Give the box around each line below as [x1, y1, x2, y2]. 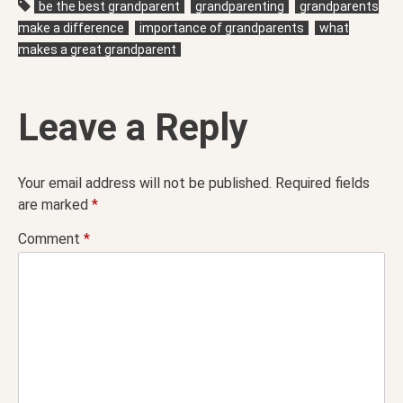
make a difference [18, 20, 124, 35]
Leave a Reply [18, 104, 248, 149]
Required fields [275, 174, 370, 192]
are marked [18, 195, 92, 213]
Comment [18, 229, 84, 247]
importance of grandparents [139, 20, 304, 35]
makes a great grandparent [18, 41, 176, 57]
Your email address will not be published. [18, 174, 272, 192]
